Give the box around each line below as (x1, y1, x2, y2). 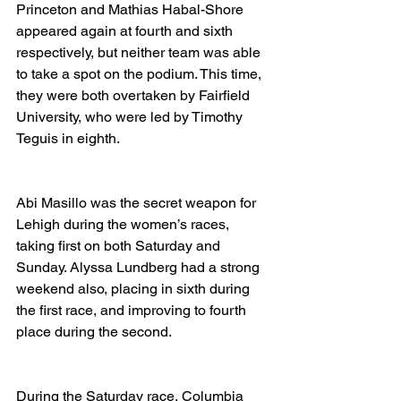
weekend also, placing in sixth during (16, 280, 253, 297)
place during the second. (16, 323, 175, 340)
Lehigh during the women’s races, (16, 216, 233, 233)
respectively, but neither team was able (16, 44, 264, 61)
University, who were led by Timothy (16, 108, 246, 125)
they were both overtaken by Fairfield (16, 87, 253, 104)
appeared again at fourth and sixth (16, 22, 236, 39)
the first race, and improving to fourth (16, 302, 250, 319)
